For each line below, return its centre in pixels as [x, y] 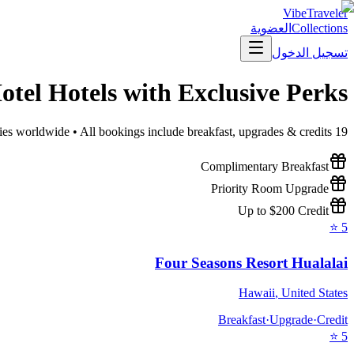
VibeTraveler [315, 13]
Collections [320, 28]
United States [314, 293]
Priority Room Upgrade [270, 188]
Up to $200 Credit [283, 210]
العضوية [271, 28]
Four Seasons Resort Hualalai [251, 262]
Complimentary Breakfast [265, 166]
